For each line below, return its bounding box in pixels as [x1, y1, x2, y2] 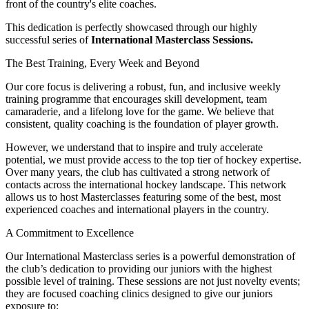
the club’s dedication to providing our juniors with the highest [6, 263, 272, 275]
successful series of [6, 34, 91, 46]
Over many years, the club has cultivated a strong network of [6, 166, 270, 179]
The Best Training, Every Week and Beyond [6, 57, 199, 70]
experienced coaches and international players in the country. [6, 203, 269, 216]
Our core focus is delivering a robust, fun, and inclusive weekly [6, 81, 281, 93]
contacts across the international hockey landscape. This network [6, 179, 286, 191]
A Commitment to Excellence [6, 227, 134, 239]
